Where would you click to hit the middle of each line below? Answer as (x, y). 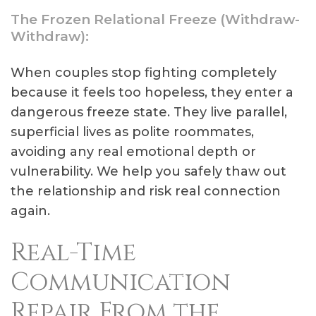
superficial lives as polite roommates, (132, 132)
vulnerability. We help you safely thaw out (148, 171)
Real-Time (73, 253)
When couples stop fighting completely (144, 73)
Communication (121, 282)
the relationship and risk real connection (146, 191)
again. (30, 211)
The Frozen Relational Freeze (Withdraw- (155, 19)
